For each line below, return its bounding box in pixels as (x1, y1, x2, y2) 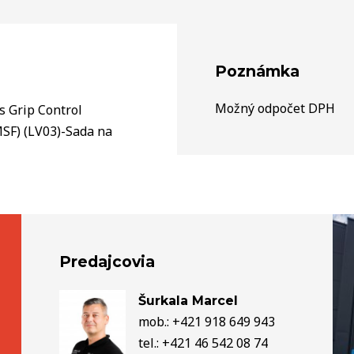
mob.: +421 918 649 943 (137, 312, 275, 330)
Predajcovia (58, 251, 155, 271)
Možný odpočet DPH (215, 99, 335, 117)
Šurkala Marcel (137, 292, 238, 308)
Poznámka (215, 61, 299, 81)
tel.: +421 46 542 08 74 (137, 333, 268, 352)
